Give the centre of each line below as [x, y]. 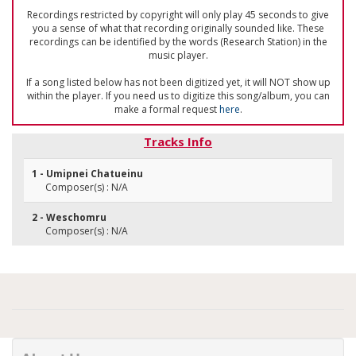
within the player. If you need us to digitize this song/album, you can [178, 96]
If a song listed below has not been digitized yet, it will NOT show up [178, 82]
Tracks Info [178, 141]
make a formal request [166, 109]
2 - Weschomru [69, 217]
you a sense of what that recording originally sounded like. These [178, 28]
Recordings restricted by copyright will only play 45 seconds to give [178, 15]
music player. [178, 55]
